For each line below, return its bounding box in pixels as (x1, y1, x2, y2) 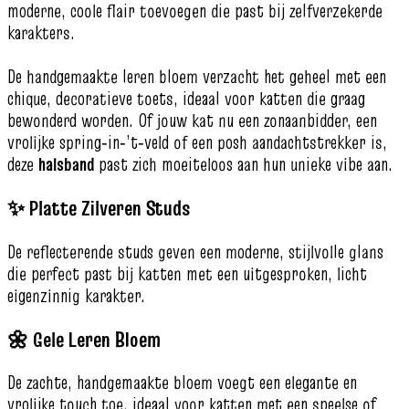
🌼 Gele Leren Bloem (7, 323, 161, 354)
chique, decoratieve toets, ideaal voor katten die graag (7, 86, 365, 112)
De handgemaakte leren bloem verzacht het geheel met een (7, 64, 386, 90)
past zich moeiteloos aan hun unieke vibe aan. (94, 152, 393, 178)
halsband (38, 152, 94, 178)
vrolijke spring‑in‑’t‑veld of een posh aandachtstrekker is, (7, 130, 387, 156)
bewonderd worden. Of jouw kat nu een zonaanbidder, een (7, 108, 377, 134)
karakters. (7, 20, 75, 47)
